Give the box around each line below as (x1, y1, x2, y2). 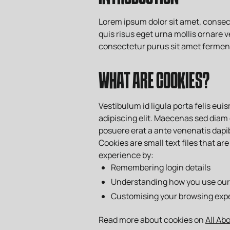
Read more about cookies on (99, 214, 205, 225)
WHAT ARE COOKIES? (99, 72, 209, 92)
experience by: (99, 149, 154, 161)
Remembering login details (111, 162, 210, 173)
